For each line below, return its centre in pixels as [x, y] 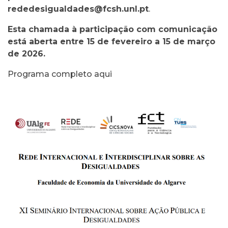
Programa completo [51, 74]
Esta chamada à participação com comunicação [112, 29]
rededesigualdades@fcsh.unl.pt [78, 9]
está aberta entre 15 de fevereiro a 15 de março [111, 41]
